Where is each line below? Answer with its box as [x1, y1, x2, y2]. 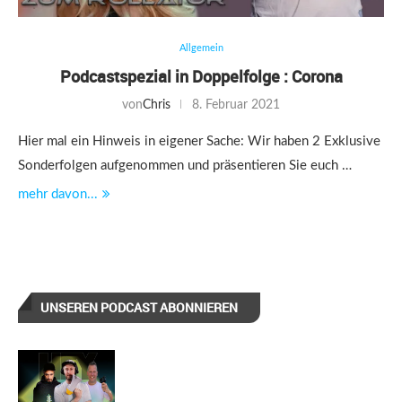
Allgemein [179, 43, 223, 53]
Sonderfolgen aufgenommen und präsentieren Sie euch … [18, 159, 352, 172]
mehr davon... [18, 188, 98, 201]
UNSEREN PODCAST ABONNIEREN [40, 299, 238, 316]
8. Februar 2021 [192, 99, 280, 111]
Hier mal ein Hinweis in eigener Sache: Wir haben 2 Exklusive [18, 135, 380, 148]
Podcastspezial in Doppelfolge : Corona [59, 66, 343, 87]
